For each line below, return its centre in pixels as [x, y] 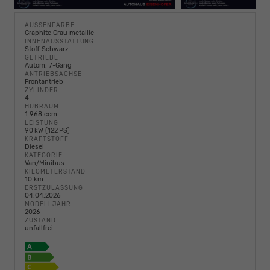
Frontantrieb [44, 82]
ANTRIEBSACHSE [53, 74]
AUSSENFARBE [48, 25]
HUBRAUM [42, 107]
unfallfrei [39, 228]
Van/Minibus [45, 163]
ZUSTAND [40, 221]
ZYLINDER [42, 90]
